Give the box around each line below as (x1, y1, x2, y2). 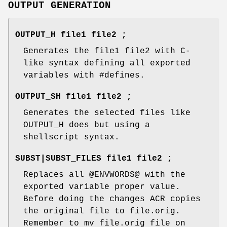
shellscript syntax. (23, 132, 120, 142)
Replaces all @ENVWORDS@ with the (23, 170, 185, 179)
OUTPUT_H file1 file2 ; (15, 30, 127, 40)
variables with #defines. (23, 70, 145, 80)
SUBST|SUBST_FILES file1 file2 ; (15, 154, 172, 163)
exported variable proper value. (23, 182, 180, 192)
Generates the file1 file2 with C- (23, 46, 191, 56)
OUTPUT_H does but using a (23, 120, 150, 130)
